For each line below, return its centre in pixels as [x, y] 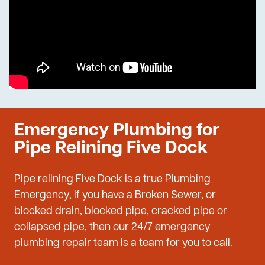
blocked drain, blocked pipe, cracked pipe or [121, 211]
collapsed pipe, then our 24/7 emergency [112, 227]
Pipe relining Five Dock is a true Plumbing [112, 180]
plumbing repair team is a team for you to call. [123, 243]
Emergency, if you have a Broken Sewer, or [115, 195]
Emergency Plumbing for [117, 131]
